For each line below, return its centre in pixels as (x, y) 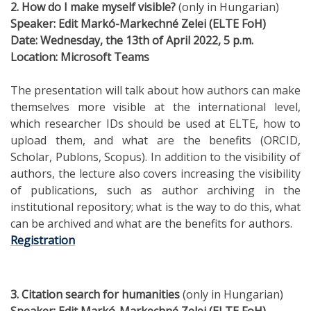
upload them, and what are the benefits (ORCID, (155, 140)
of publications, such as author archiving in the (155, 190)
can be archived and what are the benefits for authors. (151, 223)
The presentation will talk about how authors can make (155, 90)
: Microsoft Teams (102, 57)
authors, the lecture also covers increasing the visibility (155, 173)
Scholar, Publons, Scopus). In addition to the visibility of (155, 157)
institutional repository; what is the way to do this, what (155, 207)
